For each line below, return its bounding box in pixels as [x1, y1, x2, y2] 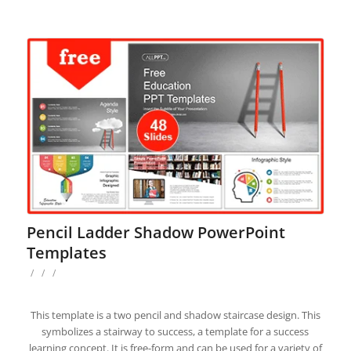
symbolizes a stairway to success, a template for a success [42, 324, 309, 338]
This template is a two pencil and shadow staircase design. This [30, 307, 320, 322]
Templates [26, 241, 107, 263]
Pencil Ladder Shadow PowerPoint [26, 221, 285, 243]
